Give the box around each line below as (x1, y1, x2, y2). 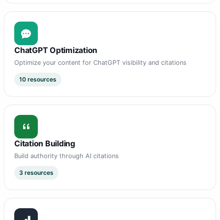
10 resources (19, 76, 56, 83)
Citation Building (14, 138, 75, 149)
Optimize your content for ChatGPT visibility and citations (14, 59, 187, 67)
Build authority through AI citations (14, 152, 119, 160)
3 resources (19, 169, 54, 177)
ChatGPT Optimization (14, 45, 98, 55)
